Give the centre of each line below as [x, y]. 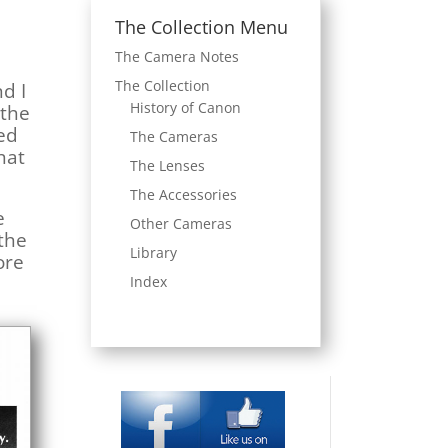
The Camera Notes [176, 57]
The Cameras [173, 137]
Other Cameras [180, 224]
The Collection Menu [201, 27]
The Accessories [183, 195]
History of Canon [185, 108]
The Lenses [167, 166]
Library [153, 253]
